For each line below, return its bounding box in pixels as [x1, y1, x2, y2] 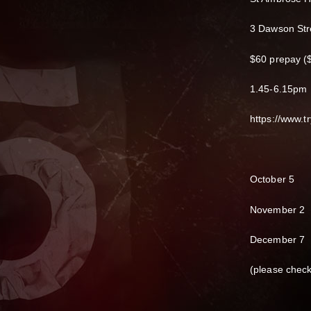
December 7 [250, 233, 305, 245]
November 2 [250, 203, 305, 215]
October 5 [250, 174, 295, 185]
